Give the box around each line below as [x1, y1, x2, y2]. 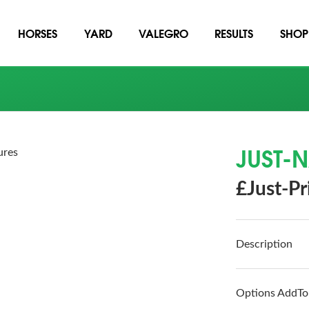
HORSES [18, 24, 58, 41]
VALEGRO [139, 24, 189, 41]
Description [236, 239, 293, 250]
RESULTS [215, 24, 254, 41]
